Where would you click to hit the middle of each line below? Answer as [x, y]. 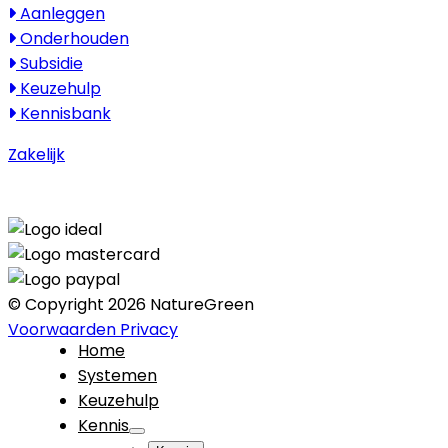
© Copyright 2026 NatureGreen [131, 304]
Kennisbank [63, 113]
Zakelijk [36, 154]
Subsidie [49, 63]
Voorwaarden [62, 329]
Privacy [149, 329]
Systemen [117, 375]
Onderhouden [72, 38]
